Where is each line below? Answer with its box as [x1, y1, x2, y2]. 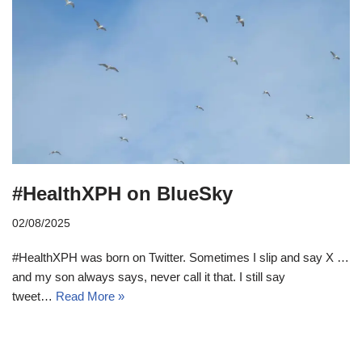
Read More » [56, 288, 124, 303]
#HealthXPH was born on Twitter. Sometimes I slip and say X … [12, 250, 349, 264]
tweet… [12, 288, 56, 303]
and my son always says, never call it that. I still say [12, 269, 285, 284]
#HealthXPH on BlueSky [12, 182, 233, 204]
